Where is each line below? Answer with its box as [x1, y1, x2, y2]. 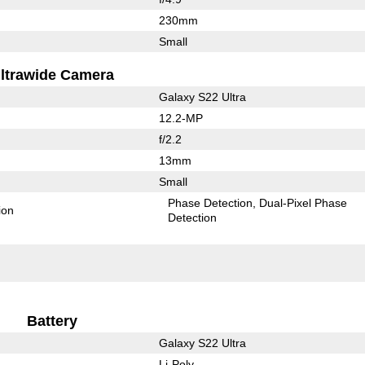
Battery [27, 312, 78, 329]
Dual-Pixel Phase [259, 196, 348, 209]
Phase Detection [168, 196, 253, 209]
